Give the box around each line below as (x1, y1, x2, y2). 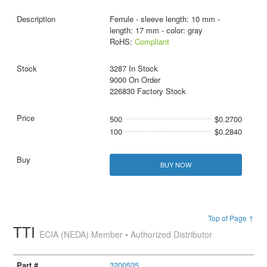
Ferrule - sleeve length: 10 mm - (109, 13, 220, 24)
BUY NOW (160, 159, 191, 169)
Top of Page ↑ (207, 212, 254, 223)
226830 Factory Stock (109, 85, 186, 97)
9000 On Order (109, 73, 160, 85)
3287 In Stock (109, 62, 158, 74)
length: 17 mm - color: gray (109, 24, 203, 36)
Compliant (134, 35, 169, 47)
